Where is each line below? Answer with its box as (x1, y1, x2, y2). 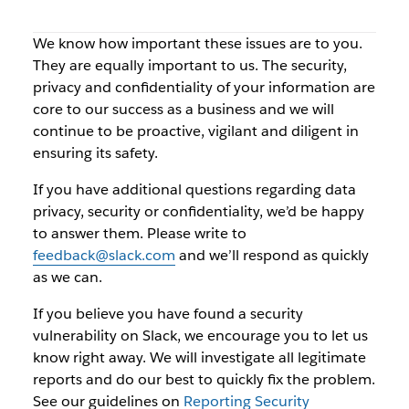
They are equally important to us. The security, (32, 55, 347, 75)
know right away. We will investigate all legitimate (32, 347, 366, 367)
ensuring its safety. (32, 142, 158, 163)
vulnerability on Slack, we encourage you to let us (32, 325, 368, 345)
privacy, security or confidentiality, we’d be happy (32, 201, 364, 221)
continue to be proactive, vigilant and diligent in (32, 121, 359, 141)
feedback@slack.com (32, 245, 175, 265)
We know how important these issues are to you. (32, 33, 362, 53)
